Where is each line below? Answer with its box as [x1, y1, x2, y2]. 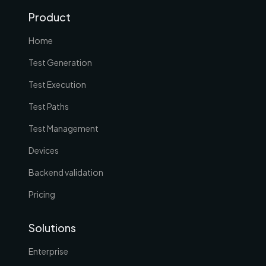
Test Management [28, 122, 99, 134]
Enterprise [28, 245, 68, 256]
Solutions [28, 220, 76, 235]
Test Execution [28, 78, 86, 90]
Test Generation [28, 56, 92, 68]
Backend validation [28, 166, 103, 178]
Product [28, 9, 71, 24]
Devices [28, 144, 59, 156]
